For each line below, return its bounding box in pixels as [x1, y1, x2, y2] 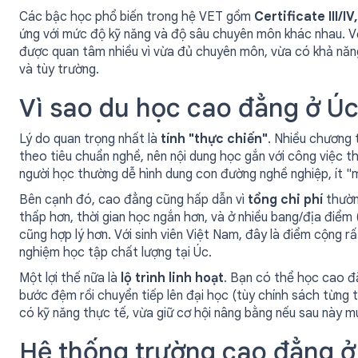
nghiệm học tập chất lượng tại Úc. [19, 245, 212, 261]
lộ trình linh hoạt [121, 270, 224, 286]
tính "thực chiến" [161, 131, 268, 147]
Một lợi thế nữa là [19, 270, 121, 286]
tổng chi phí [248, 192, 323, 208]
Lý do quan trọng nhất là [19, 131, 161, 147]
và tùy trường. [19, 62, 99, 78]
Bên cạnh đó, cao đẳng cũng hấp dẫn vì [19, 192, 248, 208]
